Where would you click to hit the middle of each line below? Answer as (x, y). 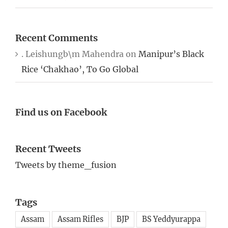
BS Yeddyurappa (171, 220)
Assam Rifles (80, 220)
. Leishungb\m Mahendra (73, 54)
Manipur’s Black (171, 54)
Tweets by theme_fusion (66, 165)
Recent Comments (56, 38)
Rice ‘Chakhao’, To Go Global (80, 69)
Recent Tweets (48, 149)
